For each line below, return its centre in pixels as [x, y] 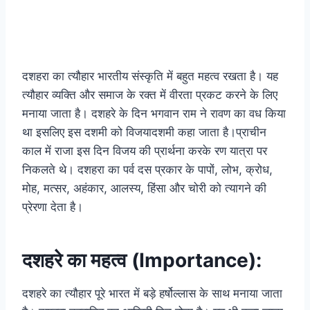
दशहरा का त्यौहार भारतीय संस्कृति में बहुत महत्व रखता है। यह [150, 76]
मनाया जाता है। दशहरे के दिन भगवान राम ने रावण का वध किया [154, 114]
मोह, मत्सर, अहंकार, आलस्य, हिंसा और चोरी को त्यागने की [144, 189]
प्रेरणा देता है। [53, 207]
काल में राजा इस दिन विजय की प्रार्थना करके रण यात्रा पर [145, 151]
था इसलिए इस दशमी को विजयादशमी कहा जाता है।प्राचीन [144, 133]
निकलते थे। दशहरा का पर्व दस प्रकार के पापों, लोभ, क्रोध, [147, 170]
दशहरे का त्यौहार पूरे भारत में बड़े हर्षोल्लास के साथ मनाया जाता [152, 294]
